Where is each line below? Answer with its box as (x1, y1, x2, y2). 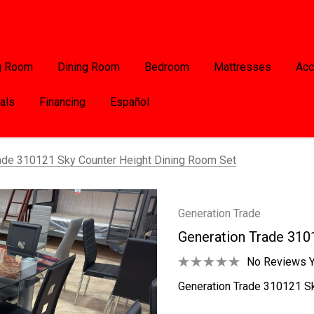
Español (110, 95, 149, 109)
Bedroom (144, 60, 189, 74)
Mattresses (214, 60, 271, 74)
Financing (39, 95, 86, 109)
